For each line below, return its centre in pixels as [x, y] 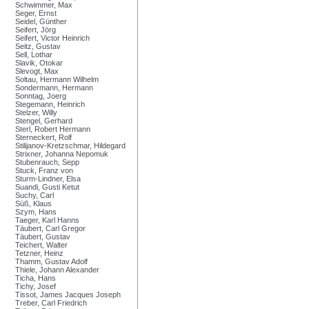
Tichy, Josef [36, 286]
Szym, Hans [36, 211]
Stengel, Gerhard [44, 120]
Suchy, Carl [34, 195]
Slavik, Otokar [39, 62]
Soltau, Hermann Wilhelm [57, 79]
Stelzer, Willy [36, 112]
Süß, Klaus [33, 203]
